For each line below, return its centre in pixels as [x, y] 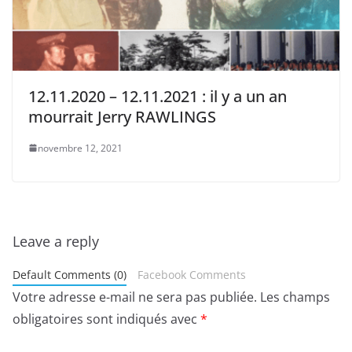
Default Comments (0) [70, 274]
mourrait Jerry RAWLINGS [122, 116]
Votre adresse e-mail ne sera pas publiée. [135, 297]
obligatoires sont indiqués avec [106, 319]
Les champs [295, 297]
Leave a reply [56, 241]
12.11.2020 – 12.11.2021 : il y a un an [158, 96]
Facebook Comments [191, 274]
